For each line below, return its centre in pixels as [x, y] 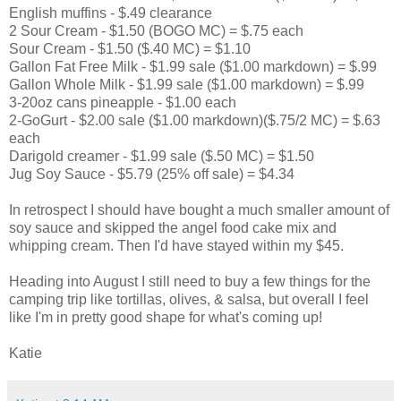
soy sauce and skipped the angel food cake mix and [173, 227]
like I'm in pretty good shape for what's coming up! [166, 317]
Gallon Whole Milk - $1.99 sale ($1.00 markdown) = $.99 [187, 84]
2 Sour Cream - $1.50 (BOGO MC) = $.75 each [156, 30]
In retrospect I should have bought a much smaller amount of [199, 209]
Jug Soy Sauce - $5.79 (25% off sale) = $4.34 [152, 174]
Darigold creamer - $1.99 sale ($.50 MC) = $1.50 [162, 156]
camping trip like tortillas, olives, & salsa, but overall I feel [189, 299]
